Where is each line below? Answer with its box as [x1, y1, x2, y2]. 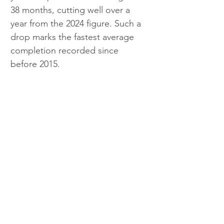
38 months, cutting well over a [10, 4, 132, 16]
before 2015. [10, 58, 60, 70]
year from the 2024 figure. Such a [10, 18, 143, 29]
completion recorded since [10, 45, 121, 56]
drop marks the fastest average [10, 31, 136, 43]
